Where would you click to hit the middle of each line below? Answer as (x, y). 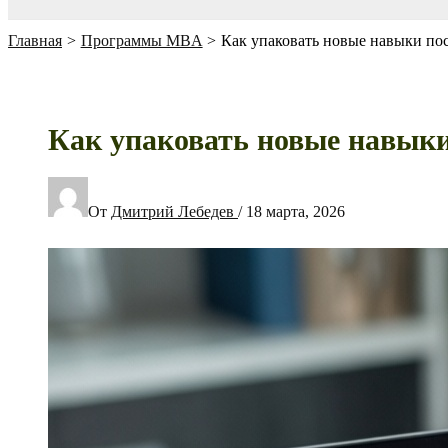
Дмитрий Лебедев (174, 211)
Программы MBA (141, 40)
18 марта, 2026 (295, 211)
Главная (35, 40)
